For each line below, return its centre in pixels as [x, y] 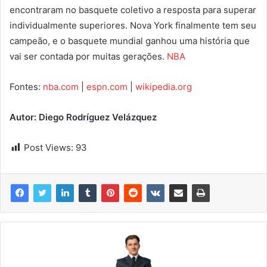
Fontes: [26, 87]
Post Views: [49, 148]
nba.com [61, 87]
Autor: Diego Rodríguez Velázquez [83, 117]
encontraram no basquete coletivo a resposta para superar [133, 10]
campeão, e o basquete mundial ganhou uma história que [130, 41]
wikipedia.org [164, 87]
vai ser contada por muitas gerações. [88, 57]
